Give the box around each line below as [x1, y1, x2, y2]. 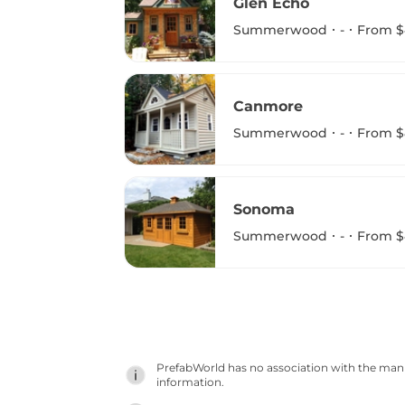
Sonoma [233, 200, 295, 218]
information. [156, 375, 224, 389]
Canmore [233, 97, 303, 115]
